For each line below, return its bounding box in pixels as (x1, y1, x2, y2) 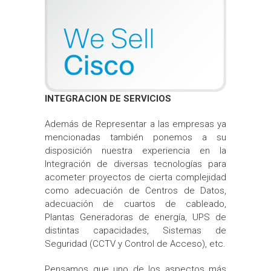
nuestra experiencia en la (102, 145, 226, 156)
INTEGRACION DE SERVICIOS (45, 93, 171, 104)
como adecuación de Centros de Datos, (45, 184, 226, 196)
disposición (45, 145, 102, 156)
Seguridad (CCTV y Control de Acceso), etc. (45, 238, 226, 249)
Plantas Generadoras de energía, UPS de (45, 211, 226, 223)
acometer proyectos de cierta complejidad (45, 171, 226, 183)
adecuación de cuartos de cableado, (45, 198, 226, 209)
